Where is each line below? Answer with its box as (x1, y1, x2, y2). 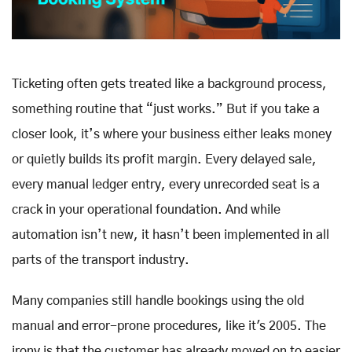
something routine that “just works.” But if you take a (12, 102, 320, 115)
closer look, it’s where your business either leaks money (12, 127, 332, 141)
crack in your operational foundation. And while (12, 203, 280, 216)
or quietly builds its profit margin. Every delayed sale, (12, 152, 317, 166)
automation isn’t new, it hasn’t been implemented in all (12, 228, 329, 241)
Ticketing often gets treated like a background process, (12, 77, 327, 90)
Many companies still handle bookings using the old (12, 294, 304, 307)
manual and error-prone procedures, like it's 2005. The (12, 319, 326, 332)
